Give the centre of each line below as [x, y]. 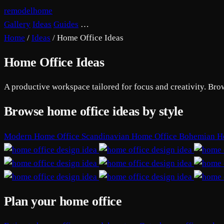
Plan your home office [63, 201]
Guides [66, 24]
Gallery [17, 24]
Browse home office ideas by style [94, 111]
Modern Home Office [43, 136]
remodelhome [28, 11]
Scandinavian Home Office [130, 136]
